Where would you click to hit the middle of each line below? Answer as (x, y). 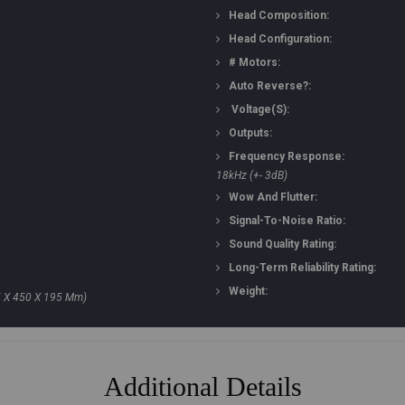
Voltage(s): (260, 109)
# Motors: (254, 62)
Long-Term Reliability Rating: (302, 268)
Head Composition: (279, 15)
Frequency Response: (287, 156)
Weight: (248, 291)
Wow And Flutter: (273, 197)
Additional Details (202, 386)
